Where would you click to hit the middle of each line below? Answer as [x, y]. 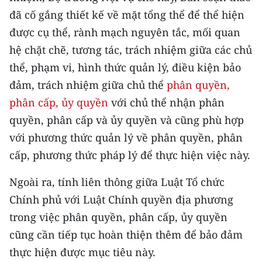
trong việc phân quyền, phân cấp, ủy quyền [118, 217]
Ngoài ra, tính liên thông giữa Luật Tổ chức [117, 182]
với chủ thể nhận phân [166, 103]
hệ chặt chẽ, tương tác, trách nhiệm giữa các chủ [131, 50]
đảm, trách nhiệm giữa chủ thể [88, 85]
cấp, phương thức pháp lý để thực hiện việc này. [130, 155]
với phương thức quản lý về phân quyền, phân [126, 138]
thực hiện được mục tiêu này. [82, 252]
